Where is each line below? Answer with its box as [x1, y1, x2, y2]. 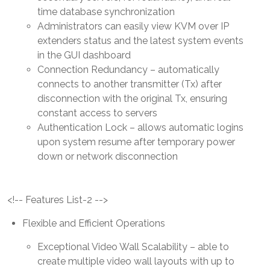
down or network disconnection [37, 150, 178, 162]
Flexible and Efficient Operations [22, 217, 165, 229]
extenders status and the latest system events [37, 34, 243, 46]
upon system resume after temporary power [37, 136, 235, 148]
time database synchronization [37, 5, 175, 17]
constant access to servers [37, 107, 157, 119]
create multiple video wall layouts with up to [37, 255, 234, 267]
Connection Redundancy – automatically [37, 63, 219, 75]
